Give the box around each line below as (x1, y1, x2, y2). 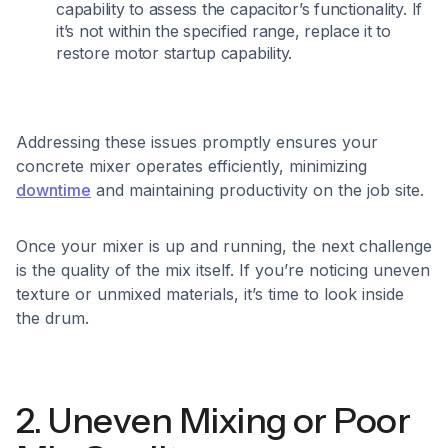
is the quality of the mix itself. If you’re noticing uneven (16, 260, 430, 280)
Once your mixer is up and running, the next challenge (16, 236, 432, 256)
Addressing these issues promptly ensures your (16, 132, 378, 152)
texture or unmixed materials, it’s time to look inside (16, 284, 404, 304)
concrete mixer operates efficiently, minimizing (16, 156, 367, 176)
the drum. (16, 308, 89, 328)
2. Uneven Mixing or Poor (16, 399, 411, 442)
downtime (16, 180, 91, 200)
